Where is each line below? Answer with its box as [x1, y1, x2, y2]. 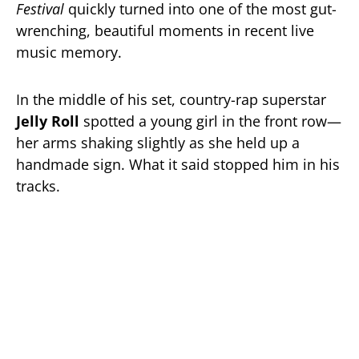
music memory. [16, 42, 122, 63]
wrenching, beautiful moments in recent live [16, 21, 314, 41]
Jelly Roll [16, 111, 79, 131]
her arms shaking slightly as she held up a [16, 133, 300, 153]
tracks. [16, 176, 60, 196]
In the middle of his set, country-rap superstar [16, 90, 326, 110]
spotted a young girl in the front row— [79, 111, 341, 131]
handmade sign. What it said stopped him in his [16, 155, 340, 175]
